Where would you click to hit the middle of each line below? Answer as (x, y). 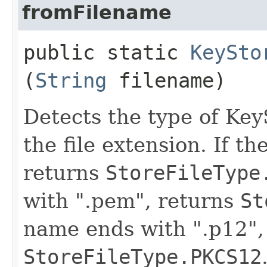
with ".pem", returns (132, 201)
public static (107, 52)
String (71, 80)
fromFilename (97, 12)
